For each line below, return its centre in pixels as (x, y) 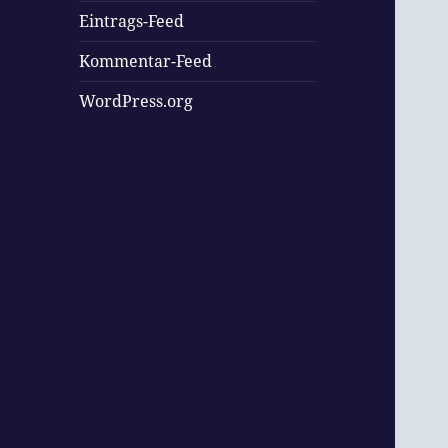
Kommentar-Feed (146, 61)
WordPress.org (136, 101)
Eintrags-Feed (132, 21)
